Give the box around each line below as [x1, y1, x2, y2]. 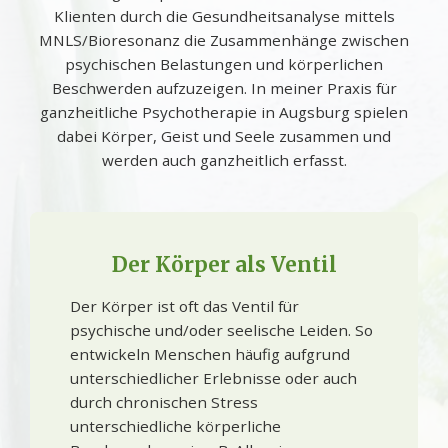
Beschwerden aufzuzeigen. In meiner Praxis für [51, 77, 397, 98]
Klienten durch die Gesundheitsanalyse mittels [53, 5, 395, 26]
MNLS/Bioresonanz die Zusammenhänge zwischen [39, 29, 409, 50]
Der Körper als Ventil [111, 251, 337, 278]
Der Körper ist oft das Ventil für [70, 295, 299, 316]
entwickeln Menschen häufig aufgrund [70, 343, 350, 364]
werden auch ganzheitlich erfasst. [101, 149, 347, 170]
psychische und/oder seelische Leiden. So [70, 319, 373, 340]
